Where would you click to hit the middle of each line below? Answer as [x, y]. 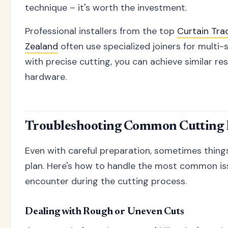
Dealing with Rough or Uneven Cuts [105, 211]
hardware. [46, 77]
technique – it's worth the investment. [106, 7]
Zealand [41, 46]
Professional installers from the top [101, 31]
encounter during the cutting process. [106, 181]
